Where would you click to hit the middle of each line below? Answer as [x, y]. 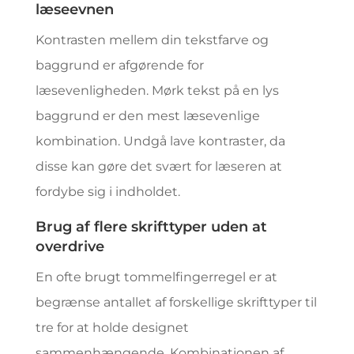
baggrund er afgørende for [119, 65]
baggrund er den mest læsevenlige [147, 116]
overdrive [70, 247]
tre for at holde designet [112, 328]
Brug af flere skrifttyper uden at [151, 227]
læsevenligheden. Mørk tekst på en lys [157, 90]
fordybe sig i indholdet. [107, 192]
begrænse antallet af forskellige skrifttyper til [176, 302]
